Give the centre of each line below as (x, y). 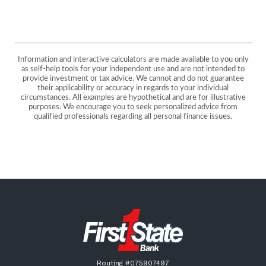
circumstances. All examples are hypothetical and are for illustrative (133, 97)
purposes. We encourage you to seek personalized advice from (133, 107)
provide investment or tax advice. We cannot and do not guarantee (133, 78)
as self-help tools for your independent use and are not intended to (133, 69)
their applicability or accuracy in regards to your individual (133, 88)
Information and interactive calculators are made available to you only (133, 59)
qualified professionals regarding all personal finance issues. (133, 116)
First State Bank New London (149, 214)
